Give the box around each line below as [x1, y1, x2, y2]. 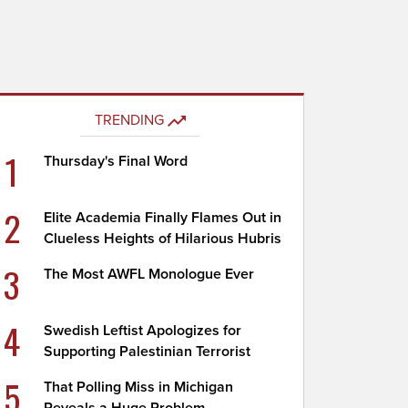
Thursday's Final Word [44, 152, 189, 170]
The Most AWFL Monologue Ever [44, 265, 255, 283]
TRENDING [94, 111, 164, 129]
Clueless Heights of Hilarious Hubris [44, 229, 282, 248]
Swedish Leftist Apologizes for [44, 321, 242, 340]
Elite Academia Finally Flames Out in [44, 209, 282, 227]
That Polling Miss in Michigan [44, 378, 234, 396]
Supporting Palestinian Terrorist [44, 342, 251, 361]
